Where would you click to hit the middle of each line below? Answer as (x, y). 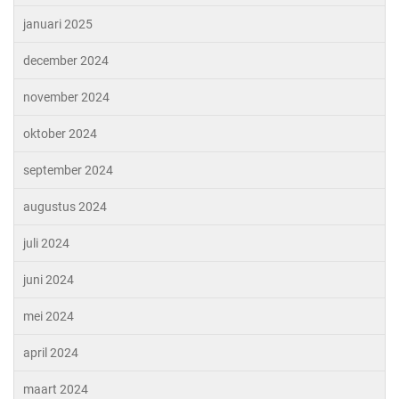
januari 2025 (58, 24)
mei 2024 (49, 316)
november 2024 (66, 97)
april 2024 (51, 353)
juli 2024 (46, 243)
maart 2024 (56, 389)
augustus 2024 (65, 207)
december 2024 (66, 61)
